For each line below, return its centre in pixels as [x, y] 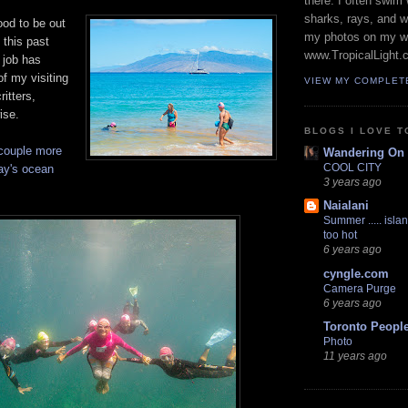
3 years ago [352, 182]
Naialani [346, 206]
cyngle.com [356, 273]
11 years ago [355, 355]
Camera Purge [360, 288]
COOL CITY [352, 168]
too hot [340, 235]
